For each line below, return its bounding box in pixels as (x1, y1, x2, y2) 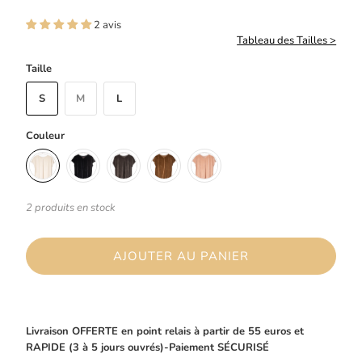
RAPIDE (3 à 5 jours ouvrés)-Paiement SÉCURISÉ (25, 340, 269, 356)
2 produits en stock (25, 200, 116, 216)
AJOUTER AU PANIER (113, 248, 249, 265)
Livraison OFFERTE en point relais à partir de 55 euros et (25, 324, 304, 339)
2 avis (93, 18, 121, 33)
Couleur (25, 128, 65, 143)
